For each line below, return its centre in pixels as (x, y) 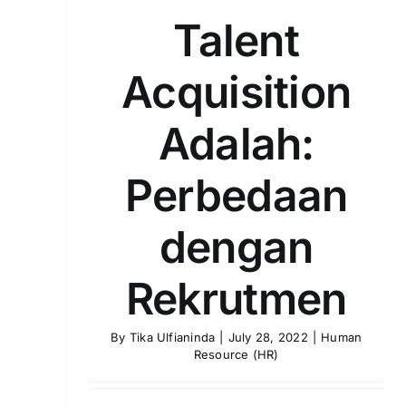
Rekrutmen (236, 299)
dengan (236, 247)
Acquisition (237, 92)
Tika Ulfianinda (172, 338)
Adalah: (236, 144)
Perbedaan (236, 196)
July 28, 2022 (268, 338)
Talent (236, 41)
